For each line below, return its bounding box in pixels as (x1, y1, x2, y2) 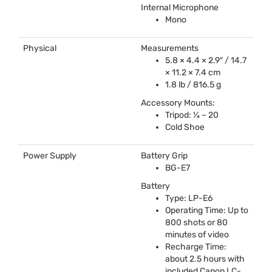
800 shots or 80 (165, 217, 228, 228)
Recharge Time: (165, 241, 226, 252)
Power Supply (23, 150, 76, 161)
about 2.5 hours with (165, 253, 245, 264)
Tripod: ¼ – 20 (165, 109, 219, 120)
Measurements (141, 42, 199, 53)
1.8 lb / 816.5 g (165, 79, 221, 90)
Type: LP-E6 (165, 192, 212, 203)
